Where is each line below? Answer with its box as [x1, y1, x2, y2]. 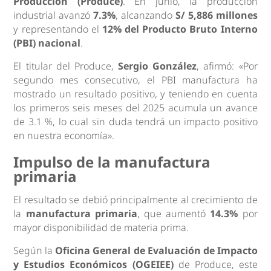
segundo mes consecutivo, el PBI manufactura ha [13, 73, 258, 87]
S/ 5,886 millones [175, 8, 258, 22]
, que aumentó [137, 207, 211, 221]
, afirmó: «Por [197, 59, 258, 73]
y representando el [13, 22, 102, 36]
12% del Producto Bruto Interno [102, 22, 258, 36]
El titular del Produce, [13, 59, 119, 73]
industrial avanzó [13, 8, 94, 22]
